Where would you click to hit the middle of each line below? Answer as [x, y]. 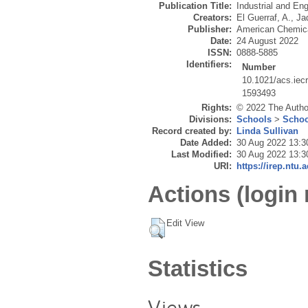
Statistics [198, 268]
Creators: [212, 18]
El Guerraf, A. [264, 18]
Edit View [185, 223]
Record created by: [192, 131]
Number [259, 67]
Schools [254, 120]
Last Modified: [201, 155]
